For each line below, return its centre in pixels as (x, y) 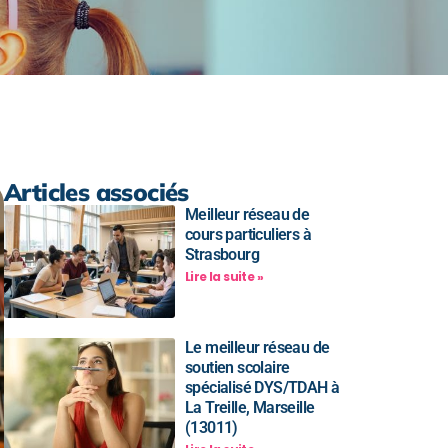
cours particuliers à (248, 234)
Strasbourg (222, 254)
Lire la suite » (224, 276)
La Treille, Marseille (250, 407)
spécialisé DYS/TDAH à (262, 387)
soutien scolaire (237, 367)
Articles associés (96, 192)
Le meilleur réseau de (257, 347)
